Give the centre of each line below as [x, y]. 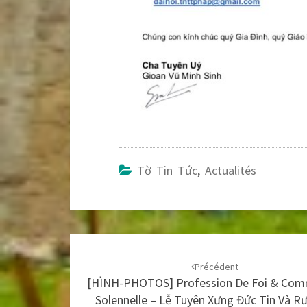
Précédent [217, 267]
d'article [106, 267]
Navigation [119, 245]
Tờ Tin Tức [167, 170]
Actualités [231, 170]
